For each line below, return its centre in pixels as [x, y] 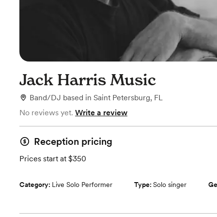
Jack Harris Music [88, 80]
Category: [36, 185]
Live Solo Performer [82, 185]
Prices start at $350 [53, 159]
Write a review [101, 113]
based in [78, 98]
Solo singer [170, 185]
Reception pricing [73, 141]
